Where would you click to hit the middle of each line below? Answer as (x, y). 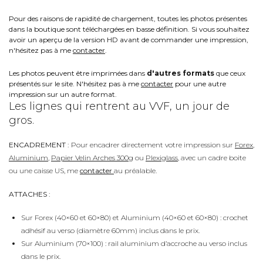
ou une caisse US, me (44, 170)
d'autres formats (181, 73)
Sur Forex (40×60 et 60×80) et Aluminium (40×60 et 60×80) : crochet (135, 217)
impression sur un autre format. (63, 94)
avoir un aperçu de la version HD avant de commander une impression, (129, 39)
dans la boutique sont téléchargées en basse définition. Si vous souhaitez (129, 29)
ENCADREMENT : (39, 144)
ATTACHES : (31, 194)
